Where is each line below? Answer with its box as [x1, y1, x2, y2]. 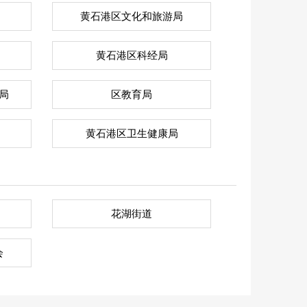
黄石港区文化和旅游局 [80, 11, 183, 22]
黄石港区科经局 [95, 50, 168, 61]
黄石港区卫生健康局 [85, 128, 178, 139]
